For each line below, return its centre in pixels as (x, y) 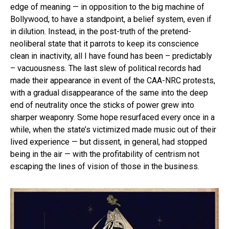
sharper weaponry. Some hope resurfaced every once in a (112, 118)
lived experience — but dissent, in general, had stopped (109, 142)
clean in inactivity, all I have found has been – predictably (111, 56)
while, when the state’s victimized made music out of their (113, 130)
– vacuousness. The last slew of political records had (106, 68)
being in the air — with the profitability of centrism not (105, 154)
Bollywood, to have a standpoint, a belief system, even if (111, 19)
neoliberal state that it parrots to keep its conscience (105, 44)
